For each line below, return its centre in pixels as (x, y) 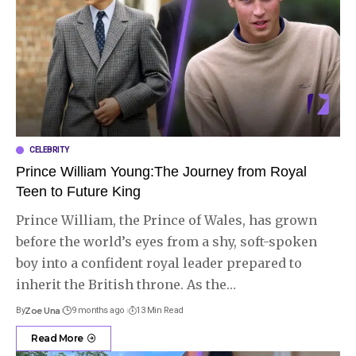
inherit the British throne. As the (121, 284)
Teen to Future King (78, 191)
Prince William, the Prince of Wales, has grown (166, 220)
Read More (57, 338)
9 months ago (98, 310)
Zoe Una (43, 310)
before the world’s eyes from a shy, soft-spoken (166, 241)
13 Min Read (160, 310)
